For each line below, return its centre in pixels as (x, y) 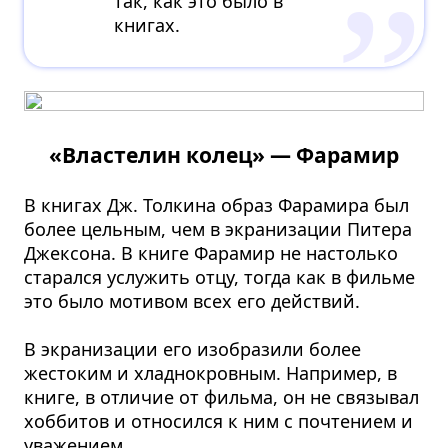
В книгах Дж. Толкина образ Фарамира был (217, 204)
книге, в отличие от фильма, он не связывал (222, 396)
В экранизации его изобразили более (193, 348)
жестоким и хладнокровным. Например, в (211, 372)
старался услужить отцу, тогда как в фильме (220, 276)
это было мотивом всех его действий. (192, 300)
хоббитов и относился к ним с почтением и (219, 420)
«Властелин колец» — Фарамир (224, 154)
